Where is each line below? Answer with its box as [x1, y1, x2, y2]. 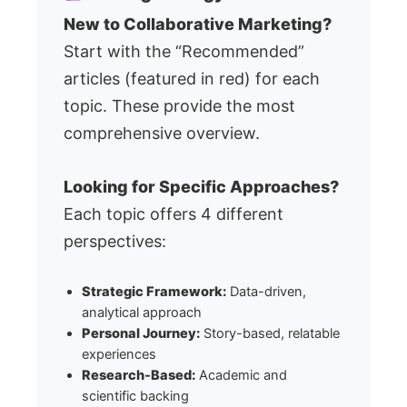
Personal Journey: [82, 324, 200, 342]
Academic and [195, 366, 287, 383]
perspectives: [64, 232, 166, 252]
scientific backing [82, 387, 189, 404]
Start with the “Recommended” [64, 42, 304, 62]
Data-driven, [226, 283, 306, 300]
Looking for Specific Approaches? [64, 177, 339, 197]
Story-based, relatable [200, 324, 340, 342]
